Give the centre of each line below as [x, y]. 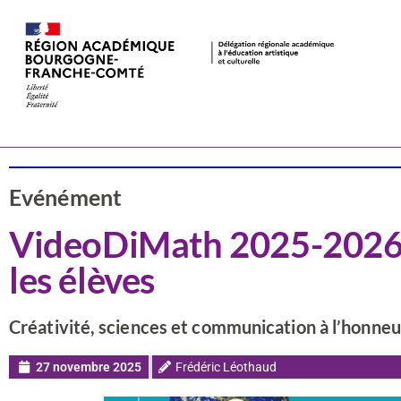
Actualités [90, 119]
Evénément [65, 197]
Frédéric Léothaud [226, 367]
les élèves [82, 280]
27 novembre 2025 [89, 367]
